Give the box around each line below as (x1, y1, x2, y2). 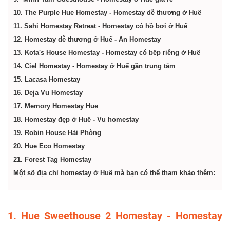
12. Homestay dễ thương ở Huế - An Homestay (13, 35, 161, 43)
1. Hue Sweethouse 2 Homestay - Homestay (8, 209, 222, 222)
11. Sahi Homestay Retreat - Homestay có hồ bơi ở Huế (13, 22, 187, 30)
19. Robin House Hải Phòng (13, 129, 101, 137)
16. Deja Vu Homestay (13, 89, 83, 97)
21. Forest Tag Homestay (13, 156, 91, 163)
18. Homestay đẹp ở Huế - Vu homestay (13, 116, 141, 123)
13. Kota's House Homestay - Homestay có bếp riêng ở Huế (13, 49, 200, 56)
